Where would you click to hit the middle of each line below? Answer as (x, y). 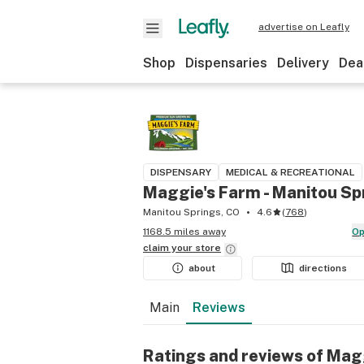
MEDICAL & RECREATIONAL (290, 172)
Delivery (303, 63)
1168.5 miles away (184, 232)
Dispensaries (226, 63)
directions (323, 268)
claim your (169, 248)
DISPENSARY (181, 172)
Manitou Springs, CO (191, 212)
